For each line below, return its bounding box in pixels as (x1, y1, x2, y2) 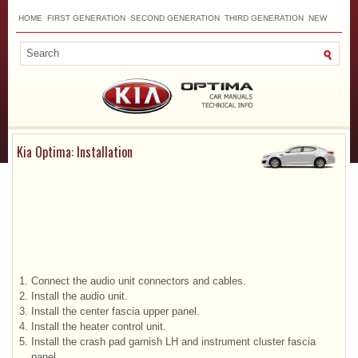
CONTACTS (81, 34, 124, 43)
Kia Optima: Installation (17, 141, 133, 161)
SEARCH (129, 34, 162, 43)
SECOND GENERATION (130, 14, 220, 22)
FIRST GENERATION (47, 14, 125, 22)
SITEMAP (40, 34, 76, 43)
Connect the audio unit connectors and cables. (31, 274, 246, 287)
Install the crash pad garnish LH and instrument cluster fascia (31, 335, 316, 348)
